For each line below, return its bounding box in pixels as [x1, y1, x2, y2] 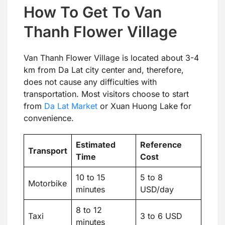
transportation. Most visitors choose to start [24, 89, 189, 99]
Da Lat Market [44, 101, 97, 111]
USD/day [140, 184, 174, 195]
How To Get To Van [24, 3, 162, 22]
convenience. [24, 113, 74, 124]
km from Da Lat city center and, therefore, [24, 65, 184, 75]
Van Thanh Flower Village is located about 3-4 [24, 53, 199, 63]
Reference [140, 140, 182, 150]
